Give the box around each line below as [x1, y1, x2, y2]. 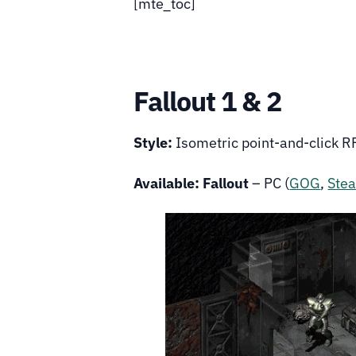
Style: [133, 133, 173, 152]
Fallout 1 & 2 [133, 83, 282, 119]
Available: [133, 174, 200, 193]
